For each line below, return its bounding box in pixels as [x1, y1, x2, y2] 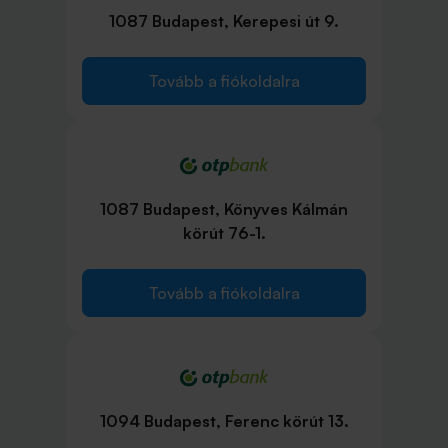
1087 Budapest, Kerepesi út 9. [109, 10, 339, 31]
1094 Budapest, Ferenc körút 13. [99, 411, 349, 431]
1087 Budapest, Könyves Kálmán [100, 198, 348, 219]
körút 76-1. [182, 222, 266, 243]
